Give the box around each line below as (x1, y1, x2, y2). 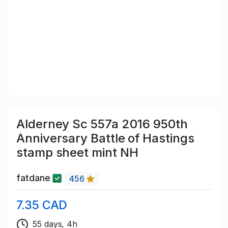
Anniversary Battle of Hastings (16, 131, 194, 146)
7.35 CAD (16, 197, 68, 212)
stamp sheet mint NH (16, 145, 138, 160)
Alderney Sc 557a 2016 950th (16, 117, 188, 132)
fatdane (16, 173, 53, 184)
